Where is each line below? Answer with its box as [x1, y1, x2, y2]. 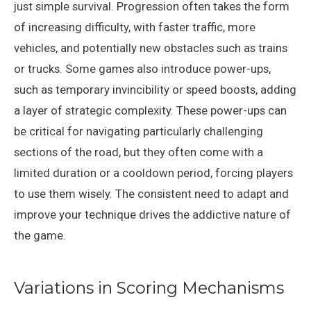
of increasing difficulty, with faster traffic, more [14, 19, 255, 34]
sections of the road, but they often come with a [14, 144, 263, 159]
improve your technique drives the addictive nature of [14, 207, 291, 221]
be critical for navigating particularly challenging [14, 124, 263, 138]
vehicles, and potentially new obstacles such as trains [14, 40, 287, 55]
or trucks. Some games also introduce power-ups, [14, 61, 271, 76]
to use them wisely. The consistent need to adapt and [14, 186, 289, 201]
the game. [14, 228, 66, 242]
